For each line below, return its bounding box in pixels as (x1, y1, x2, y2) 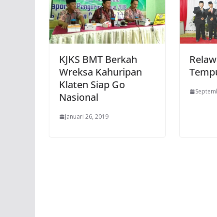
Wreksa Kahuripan (59, 65, 142, 79)
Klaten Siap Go (59, 78, 125, 92)
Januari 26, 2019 (65, 112, 108, 121)
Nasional (59, 91, 98, 104)
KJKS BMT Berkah (59, 53, 137, 66)
